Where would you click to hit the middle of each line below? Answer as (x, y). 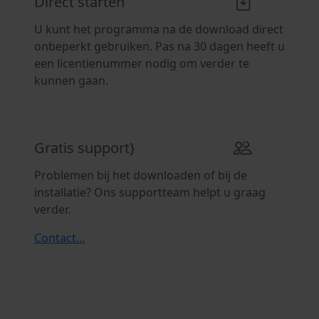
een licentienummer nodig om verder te (142, 63)
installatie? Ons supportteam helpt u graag (150, 192)
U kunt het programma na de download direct (159, 29)
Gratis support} (85, 147)
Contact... (59, 238)
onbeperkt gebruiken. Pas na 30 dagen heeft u (159, 46)
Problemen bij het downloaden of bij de (141, 175)
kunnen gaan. (71, 80)
